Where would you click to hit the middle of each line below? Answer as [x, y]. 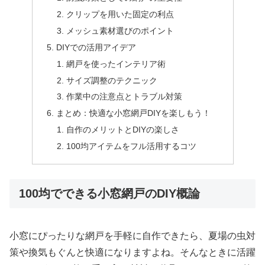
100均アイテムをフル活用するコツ [132, 146]
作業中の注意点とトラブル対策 [125, 97]
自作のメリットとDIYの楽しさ [123, 130]
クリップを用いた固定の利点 [120, 14]
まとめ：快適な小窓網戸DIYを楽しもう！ [133, 113]
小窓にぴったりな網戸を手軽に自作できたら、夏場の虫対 [132, 235]
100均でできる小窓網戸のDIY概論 [109, 194]
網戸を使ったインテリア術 [116, 64]
